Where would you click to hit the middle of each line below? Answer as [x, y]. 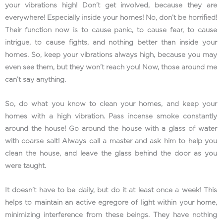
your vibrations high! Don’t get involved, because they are [111, 5]
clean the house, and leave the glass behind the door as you [111, 153]
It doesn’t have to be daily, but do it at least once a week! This [111, 190]
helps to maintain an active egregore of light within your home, [111, 202]
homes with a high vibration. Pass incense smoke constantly [111, 116]
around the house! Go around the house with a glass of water [111, 129]
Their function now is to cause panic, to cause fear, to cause [111, 30]
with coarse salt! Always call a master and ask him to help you [111, 141]
